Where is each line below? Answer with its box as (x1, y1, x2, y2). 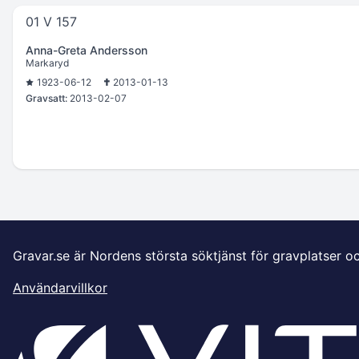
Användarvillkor (13, 279, 107, 296)
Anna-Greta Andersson (26, 42, 147, 57)
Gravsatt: (26, 91, 67, 104)
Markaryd (26, 56, 69, 69)
